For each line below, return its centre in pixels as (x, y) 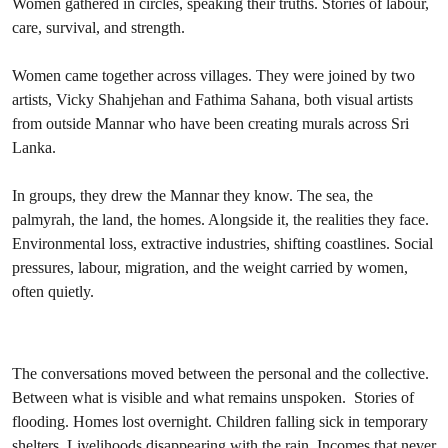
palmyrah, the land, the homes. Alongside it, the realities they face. (220, 219)
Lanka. (34, 147)
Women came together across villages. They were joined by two (213, 75)
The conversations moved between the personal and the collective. (220, 373)
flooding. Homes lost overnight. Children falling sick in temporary (220, 421)
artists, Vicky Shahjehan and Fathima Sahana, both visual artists (212, 99)
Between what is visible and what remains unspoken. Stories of (213, 397)
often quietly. (53, 291)
